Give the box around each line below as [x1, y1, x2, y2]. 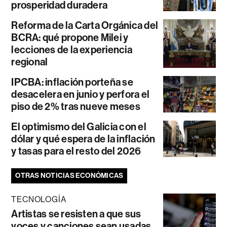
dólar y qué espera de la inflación [11, 132, 156, 145]
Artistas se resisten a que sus [11, 207, 141, 220]
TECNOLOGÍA [11, 194, 66, 204]
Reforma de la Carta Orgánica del [11, 19, 159, 31]
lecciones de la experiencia [11, 43, 132, 56]
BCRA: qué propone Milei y [11, 31, 129, 44]
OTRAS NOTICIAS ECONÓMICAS [15, 171, 124, 180]
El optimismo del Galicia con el [11, 120, 146, 133]
